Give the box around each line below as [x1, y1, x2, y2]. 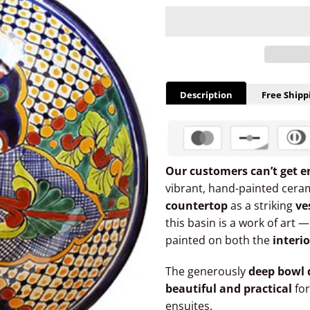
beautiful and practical [165, 281, 292, 297]
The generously [165, 264, 248, 280]
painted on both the [165, 232, 273, 248]
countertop [165, 198, 228, 214]
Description [180, 89, 232, 102]
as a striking [228, 198, 295, 214]
